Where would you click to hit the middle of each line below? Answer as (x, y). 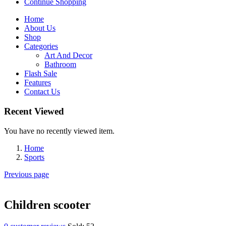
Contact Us (42, 92)
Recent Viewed (34, 111)
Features (38, 83)
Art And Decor (68, 55)
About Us (40, 28)
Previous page (26, 174)
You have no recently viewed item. (59, 131)
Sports (34, 157)
